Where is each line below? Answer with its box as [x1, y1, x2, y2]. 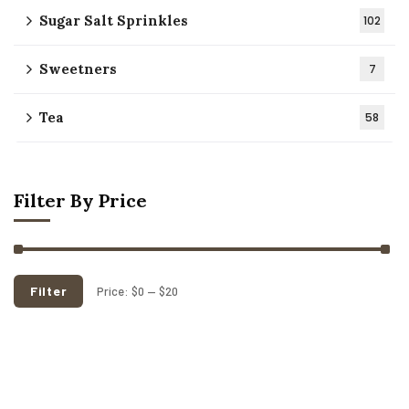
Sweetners [39, 60, 117, 79]
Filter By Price [14, 189, 147, 213]
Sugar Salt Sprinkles [39, 12, 188, 30]
